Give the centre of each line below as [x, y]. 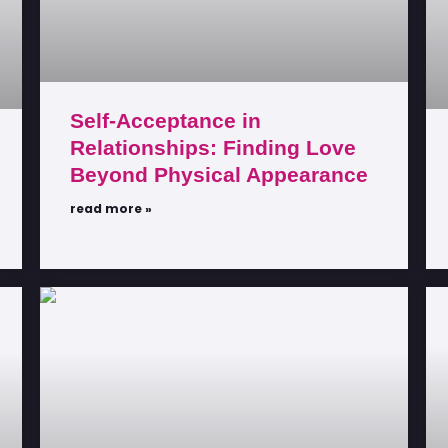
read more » [111, 208]
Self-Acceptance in [165, 120]
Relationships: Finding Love [213, 147]
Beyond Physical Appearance [219, 174]
